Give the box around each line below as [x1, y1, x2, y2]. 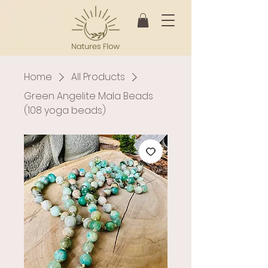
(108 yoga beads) [24, 103, 106, 117]
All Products [71, 69, 125, 84]
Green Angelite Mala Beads [24, 89, 153, 103]
